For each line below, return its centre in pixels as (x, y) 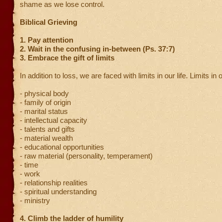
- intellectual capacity (54, 120)
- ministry (35, 200)
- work (30, 174)
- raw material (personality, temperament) (86, 156)
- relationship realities (54, 183)
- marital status (44, 111)
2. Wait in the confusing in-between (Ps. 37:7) (97, 49)
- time (29, 165)
